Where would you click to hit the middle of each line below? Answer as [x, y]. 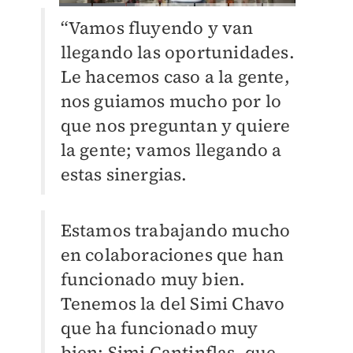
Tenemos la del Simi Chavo [173, 304]
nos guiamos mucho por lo [171, 101]
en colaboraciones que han [172, 255]
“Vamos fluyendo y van [157, 28]
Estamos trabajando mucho [175, 230]
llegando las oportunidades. [177, 52]
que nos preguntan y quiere [175, 126]
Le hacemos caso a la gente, [175, 77]
